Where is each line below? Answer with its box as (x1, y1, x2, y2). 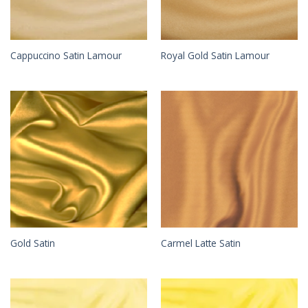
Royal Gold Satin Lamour (160, 48, 269, 62)
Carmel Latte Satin (160, 236, 241, 250)
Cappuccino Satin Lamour (10, 48, 122, 62)
